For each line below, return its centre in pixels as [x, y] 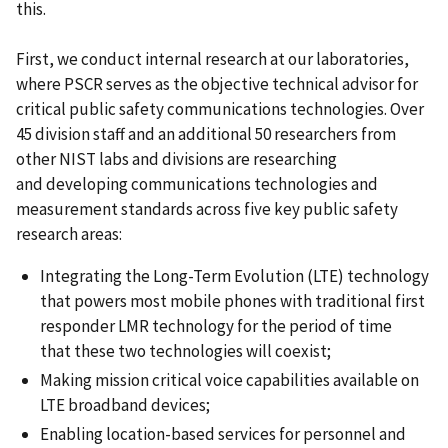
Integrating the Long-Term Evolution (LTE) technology [234, 275]
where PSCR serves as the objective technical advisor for [217, 83]
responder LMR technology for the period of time [216, 325]
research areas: [69, 233]
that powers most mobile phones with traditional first [232, 300]
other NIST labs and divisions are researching [176, 158]
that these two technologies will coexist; [185, 350]
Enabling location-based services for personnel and [223, 434]
